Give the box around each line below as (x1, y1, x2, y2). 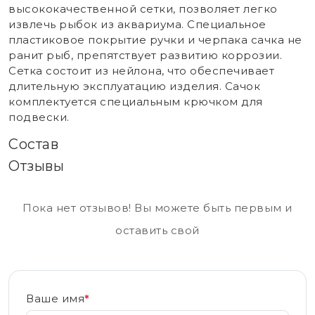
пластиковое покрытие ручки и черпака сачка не (8, 33, 302, 47)
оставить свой (115, 224, 200, 238)
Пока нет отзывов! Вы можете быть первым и (22, 201, 292, 215)
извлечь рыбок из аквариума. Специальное (8, 18, 266, 32)
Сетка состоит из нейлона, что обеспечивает (8, 64, 274, 78)
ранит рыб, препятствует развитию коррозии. (8, 49, 282, 63)
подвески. (8, 110, 70, 124)
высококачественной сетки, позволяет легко (8, 2, 278, 16)
